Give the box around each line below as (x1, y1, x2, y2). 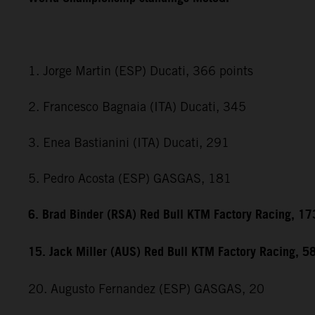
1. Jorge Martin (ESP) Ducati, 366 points (28, 63, 253, 78)
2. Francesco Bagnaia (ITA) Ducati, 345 (28, 98, 246, 114)
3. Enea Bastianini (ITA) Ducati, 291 (28, 134, 229, 150)
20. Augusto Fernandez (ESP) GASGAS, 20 (28, 281, 264, 296)
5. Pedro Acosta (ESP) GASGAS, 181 (28, 170, 231, 186)
